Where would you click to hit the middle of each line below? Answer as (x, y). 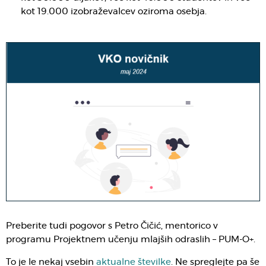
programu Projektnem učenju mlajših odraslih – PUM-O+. (131, 240)
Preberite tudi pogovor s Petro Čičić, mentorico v (112, 226)
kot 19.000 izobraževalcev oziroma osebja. (114, 12)
